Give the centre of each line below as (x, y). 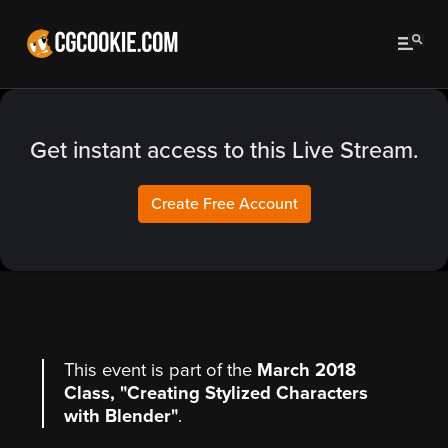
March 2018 (306, 370)
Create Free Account (224, 204)
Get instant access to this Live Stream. (224, 150)
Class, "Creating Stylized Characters (216, 393)
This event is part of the (160, 370)
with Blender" (121, 416)
